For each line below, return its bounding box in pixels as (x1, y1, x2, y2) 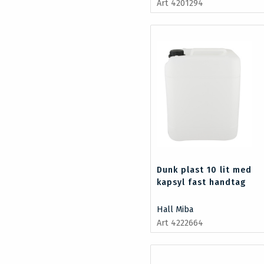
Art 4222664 (157, 217, 204, 228)
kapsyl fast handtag (157, 177, 246, 187)
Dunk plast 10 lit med (157, 164, 252, 175)
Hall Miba (157, 204, 194, 214)
